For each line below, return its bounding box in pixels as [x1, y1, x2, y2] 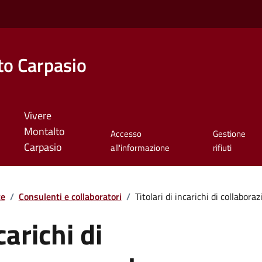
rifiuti [212, 141, 232, 155]
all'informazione [111, 141, 170, 155]
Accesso [111, 127, 142, 141]
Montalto [23, 123, 65, 140]
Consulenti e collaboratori [18, 189, 122, 204]
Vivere [23, 108, 51, 124]
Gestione [212, 127, 246, 141]
